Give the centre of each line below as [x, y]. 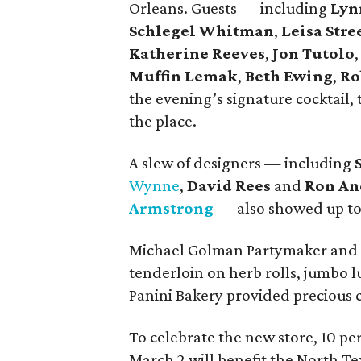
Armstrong [171, 208]
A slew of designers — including [242, 163]
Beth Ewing [289, 76]
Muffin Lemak [183, 76]
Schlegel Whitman [201, 31]
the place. [163, 121]
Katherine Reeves [197, 53]
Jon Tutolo [313, 53]
